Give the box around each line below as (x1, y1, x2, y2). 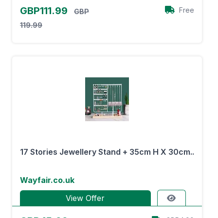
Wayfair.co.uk (20, 175, 74, 185)
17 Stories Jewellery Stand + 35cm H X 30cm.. (20, 147, 194, 157)
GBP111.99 (20, 5, 70, 17)
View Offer (66, 193, 105, 203)
